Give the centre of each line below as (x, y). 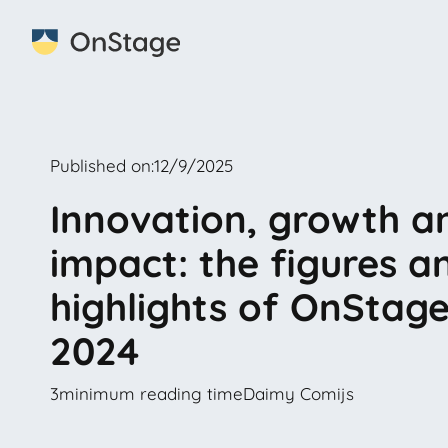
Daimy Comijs (298, 393)
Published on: (102, 165)
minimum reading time (151, 393)
